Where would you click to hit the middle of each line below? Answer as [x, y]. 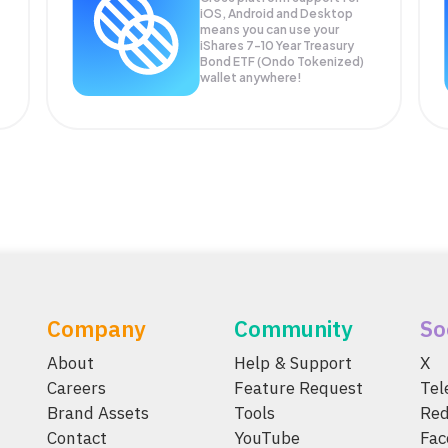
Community [293, 328]
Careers [77, 388]
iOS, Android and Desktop [277, 13]
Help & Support [292, 363]
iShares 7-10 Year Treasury [277, 45]
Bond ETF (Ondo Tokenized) [282, 61]
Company [97, 328]
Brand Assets [98, 413]
